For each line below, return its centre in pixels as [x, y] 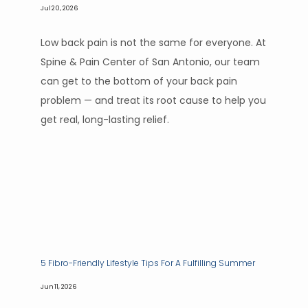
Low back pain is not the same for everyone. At [153, 43]
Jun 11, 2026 [59, 286]
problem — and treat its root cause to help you [153, 100]
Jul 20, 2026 [59, 8]
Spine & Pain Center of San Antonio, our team [150, 62]
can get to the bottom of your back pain [139, 81]
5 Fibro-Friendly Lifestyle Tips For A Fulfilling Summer [148, 263]
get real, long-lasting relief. [105, 120]
